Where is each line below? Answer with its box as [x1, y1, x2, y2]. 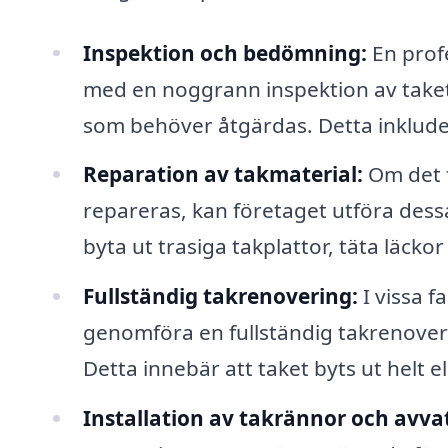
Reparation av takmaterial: [82, 160, 363, 189]
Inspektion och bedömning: [82, 38, 367, 67]
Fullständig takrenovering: [82, 282, 358, 311]
